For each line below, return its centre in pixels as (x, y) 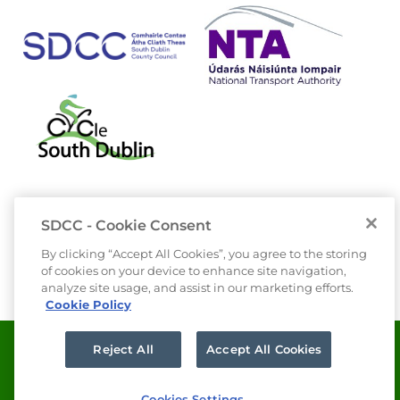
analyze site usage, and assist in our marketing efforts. (197, 287)
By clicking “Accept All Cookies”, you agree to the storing (204, 254)
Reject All (123, 349)
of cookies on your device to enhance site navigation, (194, 271)
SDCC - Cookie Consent (126, 225)
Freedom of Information (109, 380)
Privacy (198, 337)
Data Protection (80, 337)
